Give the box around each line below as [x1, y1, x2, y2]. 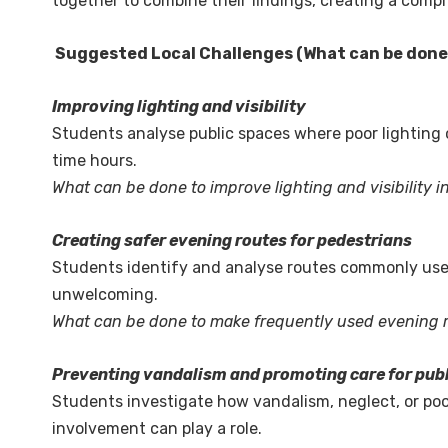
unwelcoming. [52, 285, 158, 304]
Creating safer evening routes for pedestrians [52, 231, 412, 250]
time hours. [52, 151, 137, 170]
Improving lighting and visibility [52, 97, 306, 116]
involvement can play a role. [52, 419, 262, 438]
